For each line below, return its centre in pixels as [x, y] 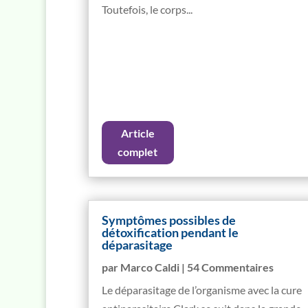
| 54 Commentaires [226, 267]
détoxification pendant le [170, 232]
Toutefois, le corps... [147, 9]
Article [137, 133]
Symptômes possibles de [168, 220]
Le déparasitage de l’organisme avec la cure [201, 289]
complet [138, 152]
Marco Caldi [150, 267]
